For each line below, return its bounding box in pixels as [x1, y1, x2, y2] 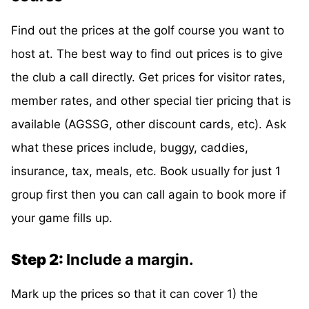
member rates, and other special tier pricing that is [11, 94, 291, 108]
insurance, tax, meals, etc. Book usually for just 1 [11, 164, 281, 179]
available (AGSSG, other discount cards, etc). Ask [11, 117, 286, 132]
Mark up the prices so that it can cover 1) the [11, 287, 258, 301]
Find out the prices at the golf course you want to [11, 23, 284, 38]
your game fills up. [11, 211, 112, 226]
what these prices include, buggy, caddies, [11, 141, 248, 155]
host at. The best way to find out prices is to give [11, 47, 283, 61]
